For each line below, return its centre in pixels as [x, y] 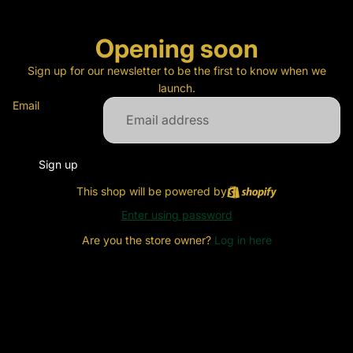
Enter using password [176, 214]
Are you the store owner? [148, 240]
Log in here [243, 240]
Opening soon [176, 48]
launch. [176, 88]
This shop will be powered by [151, 191]
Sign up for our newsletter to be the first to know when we [176, 71]
